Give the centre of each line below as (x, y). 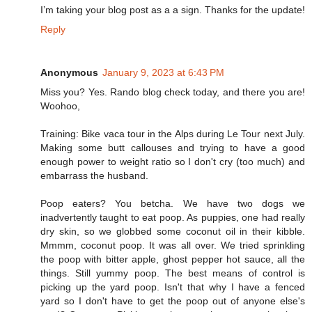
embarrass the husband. (94, 175)
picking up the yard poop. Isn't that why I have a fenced (173, 287)
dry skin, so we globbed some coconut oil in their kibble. (173, 231)
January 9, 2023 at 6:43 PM (163, 72)
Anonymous (69, 72)
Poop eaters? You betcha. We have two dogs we (173, 203)
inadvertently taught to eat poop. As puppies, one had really (173, 217)
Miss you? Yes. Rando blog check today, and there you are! (173, 92)
